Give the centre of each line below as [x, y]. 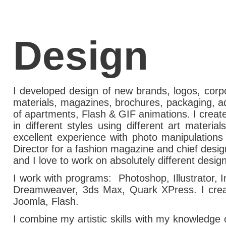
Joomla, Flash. [46, 201]
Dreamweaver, [48, 190]
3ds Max [102, 190]
